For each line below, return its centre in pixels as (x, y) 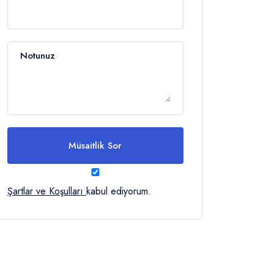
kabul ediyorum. (119, 191)
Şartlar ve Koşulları (45, 191)
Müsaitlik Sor (95, 145)
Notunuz (38, 55)
